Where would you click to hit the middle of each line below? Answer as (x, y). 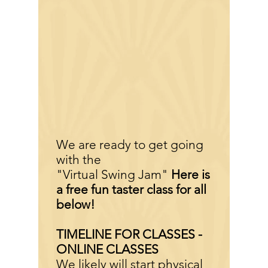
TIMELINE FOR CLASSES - (129, 234)
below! (77, 204)
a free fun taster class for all (131, 189)
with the (79, 159)
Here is (191, 174)
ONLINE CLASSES (107, 249)
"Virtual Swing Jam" (114, 174)
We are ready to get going (130, 144)
